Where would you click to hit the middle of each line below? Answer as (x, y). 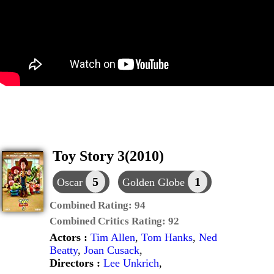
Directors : (76, 263)
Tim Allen (113, 237)
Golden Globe (155, 182)
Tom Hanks (167, 237)
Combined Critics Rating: (109, 221)
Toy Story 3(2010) (108, 156)
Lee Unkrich (131, 263)
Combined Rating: (92, 205)
